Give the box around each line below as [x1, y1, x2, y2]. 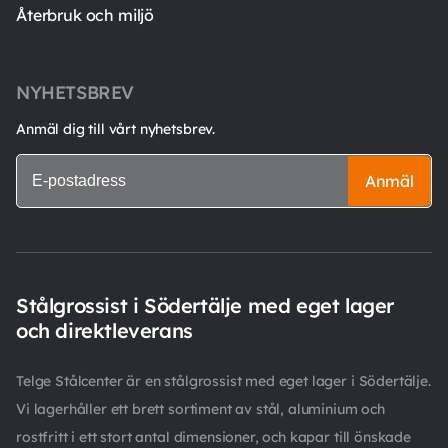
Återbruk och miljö [16, 4, 155, 25]
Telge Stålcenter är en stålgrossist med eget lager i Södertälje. [16, 371, 431, 390]
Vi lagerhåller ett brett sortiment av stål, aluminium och [16, 399, 385, 418]
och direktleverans [16, 317, 193, 343]
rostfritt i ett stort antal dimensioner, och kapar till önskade [16, 427, 411, 446]
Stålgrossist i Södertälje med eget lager [16, 292, 395, 318]
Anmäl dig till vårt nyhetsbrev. [16, 119, 216, 138]
